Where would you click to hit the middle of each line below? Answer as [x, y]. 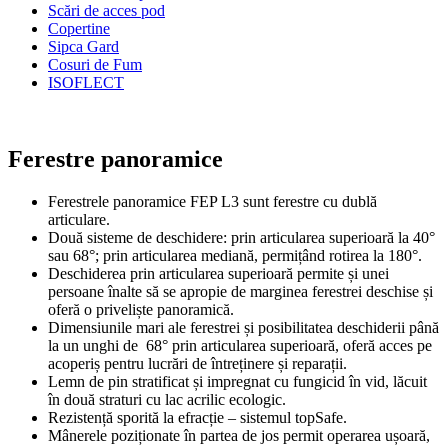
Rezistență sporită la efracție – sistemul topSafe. [197, 417]
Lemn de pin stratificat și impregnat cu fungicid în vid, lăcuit [237, 381]
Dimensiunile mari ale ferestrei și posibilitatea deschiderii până [243, 327]
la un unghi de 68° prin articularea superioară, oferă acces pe [240, 345]
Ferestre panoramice [115, 158]
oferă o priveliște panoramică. [141, 309]
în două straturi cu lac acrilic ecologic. [167, 399]
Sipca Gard [83, 46]
